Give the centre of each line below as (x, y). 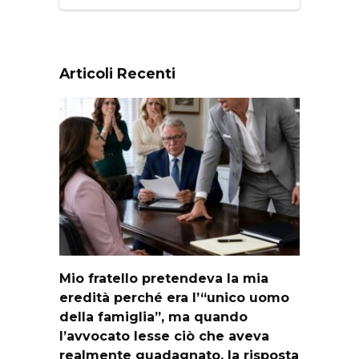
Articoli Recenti (117, 73)
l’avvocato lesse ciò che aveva (164, 336)
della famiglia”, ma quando (153, 317)
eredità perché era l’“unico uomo (174, 297)
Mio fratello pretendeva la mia (164, 278)
